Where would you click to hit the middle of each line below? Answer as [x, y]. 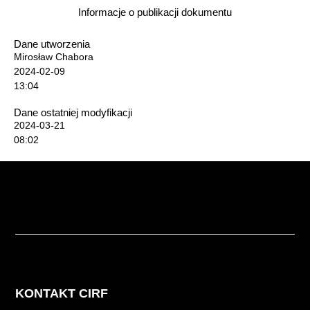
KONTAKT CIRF [62, 293]
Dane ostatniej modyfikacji [73, 113]
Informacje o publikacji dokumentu [155, 12]
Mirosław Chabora [54, 57]
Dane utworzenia [52, 44]
